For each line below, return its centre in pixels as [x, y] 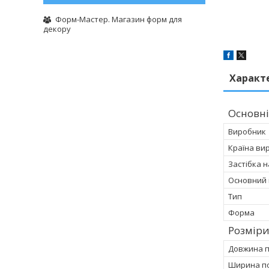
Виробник [247, 132]
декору [57, 29]
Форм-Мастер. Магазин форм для [119, 19]
